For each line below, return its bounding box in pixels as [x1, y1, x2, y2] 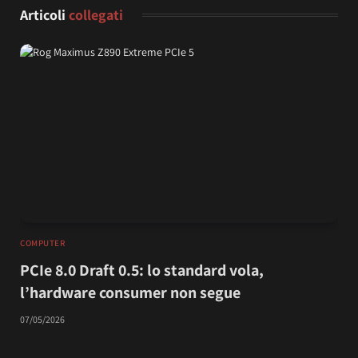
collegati [69, 6, 123, 25]
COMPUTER [20, 237, 66, 249]
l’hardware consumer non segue [20, 282, 241, 304]
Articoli [20, 6, 69, 25]
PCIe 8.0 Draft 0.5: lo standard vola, [20, 260, 264, 281]
